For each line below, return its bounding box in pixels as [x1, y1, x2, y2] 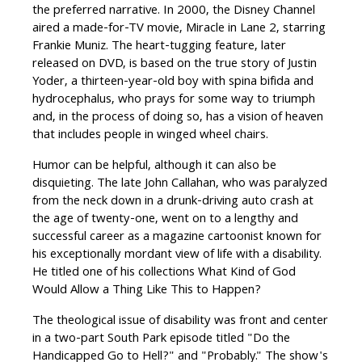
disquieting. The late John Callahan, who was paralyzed [32, 174, 327, 196]
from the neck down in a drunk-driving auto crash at [32, 192, 314, 213]
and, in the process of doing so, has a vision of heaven [32, 107, 323, 129]
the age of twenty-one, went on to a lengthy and [32, 209, 298, 231]
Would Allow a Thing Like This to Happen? [32, 280, 261, 302]
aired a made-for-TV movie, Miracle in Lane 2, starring [32, 19, 326, 40]
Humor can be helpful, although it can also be [32, 156, 276, 178]
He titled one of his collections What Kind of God [32, 263, 296, 284]
